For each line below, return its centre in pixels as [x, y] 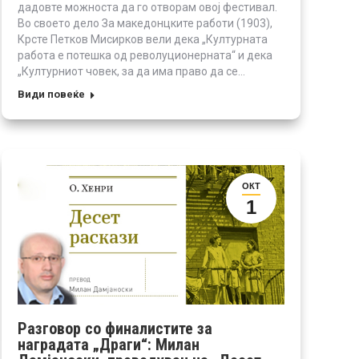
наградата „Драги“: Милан [109, 344]
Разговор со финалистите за [115, 328]
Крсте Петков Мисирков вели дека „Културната [143, 39]
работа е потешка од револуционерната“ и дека [145, 55]
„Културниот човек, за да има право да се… [131, 71]
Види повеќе [51, 94]
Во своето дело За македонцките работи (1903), [145, 23]
